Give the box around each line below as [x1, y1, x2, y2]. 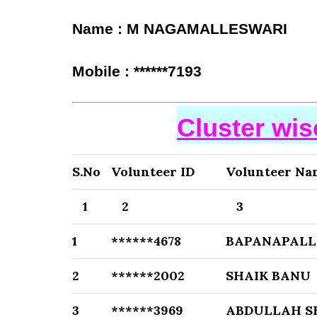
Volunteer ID [111, 163, 195, 180]
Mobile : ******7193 [72, 63, 202, 80]
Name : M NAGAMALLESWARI [72, 21, 287, 38]
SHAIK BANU [226, 267, 311, 284]
